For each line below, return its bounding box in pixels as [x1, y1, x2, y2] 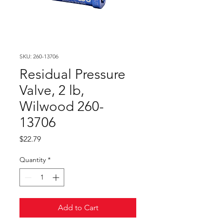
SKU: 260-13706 [19, 53, 58, 60]
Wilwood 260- [19, 98, 104, 114]
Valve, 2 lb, [19, 82, 84, 98]
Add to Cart [57, 203, 98, 212]
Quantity [19, 155, 46, 164]
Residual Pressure [19, 66, 126, 82]
